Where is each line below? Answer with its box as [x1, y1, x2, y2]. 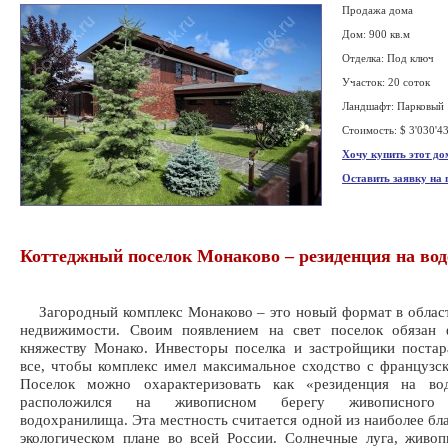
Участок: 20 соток [342, 76, 430, 88]
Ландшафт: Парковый [342, 100, 444, 112]
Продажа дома [342, 4, 413, 16]
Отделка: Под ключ [342, 52, 434, 64]
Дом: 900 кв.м [342, 28, 410, 40]
